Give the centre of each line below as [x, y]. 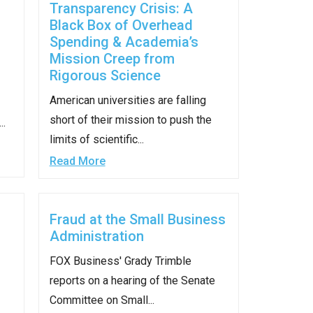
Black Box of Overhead [121, 26]
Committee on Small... [102, 300]
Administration [96, 236]
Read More [77, 161]
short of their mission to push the [130, 120]
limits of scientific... [96, 140]
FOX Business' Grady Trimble [120, 261]
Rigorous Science [105, 76]
